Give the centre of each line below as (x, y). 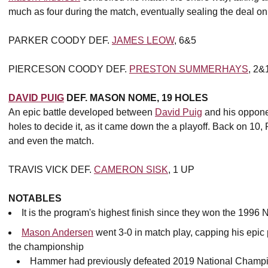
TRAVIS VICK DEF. (51, 170)
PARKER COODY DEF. (60, 40)
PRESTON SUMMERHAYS (189, 69)
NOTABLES (35, 198)
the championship (46, 246)
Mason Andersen (57, 232)
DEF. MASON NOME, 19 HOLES (136, 98)
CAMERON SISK (131, 170)
